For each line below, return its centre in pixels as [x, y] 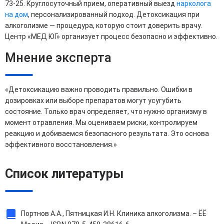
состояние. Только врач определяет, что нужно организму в [106, 112]
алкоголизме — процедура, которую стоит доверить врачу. [103, 26]
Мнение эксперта [58, 58]
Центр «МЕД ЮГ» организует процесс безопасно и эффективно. [111, 37]
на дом [16, 15]
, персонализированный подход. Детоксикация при [114, 15]
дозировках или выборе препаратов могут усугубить [93, 101]
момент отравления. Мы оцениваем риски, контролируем [101, 123]
